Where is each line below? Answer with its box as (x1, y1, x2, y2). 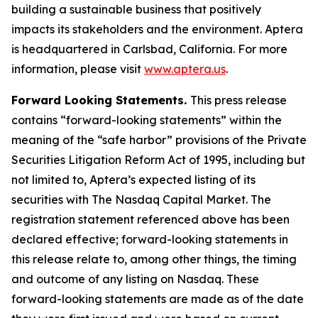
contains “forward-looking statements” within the (11, 113, 282, 127)
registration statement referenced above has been (11, 212, 290, 226)
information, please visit (11, 62, 144, 76)
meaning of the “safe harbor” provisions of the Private (11, 133, 307, 147)
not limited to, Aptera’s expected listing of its (11, 172, 256, 187)
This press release (190, 93, 287, 107)
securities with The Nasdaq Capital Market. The (11, 192, 271, 207)
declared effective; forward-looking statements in (11, 232, 288, 246)
